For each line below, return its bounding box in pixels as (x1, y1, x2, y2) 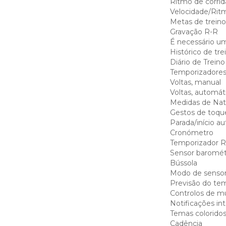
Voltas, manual (169, 78, 221, 87)
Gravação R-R (169, 27, 218, 36)
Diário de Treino (169, 58, 225, 67)
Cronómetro (169, 128, 213, 137)
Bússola (169, 158, 197, 167)
